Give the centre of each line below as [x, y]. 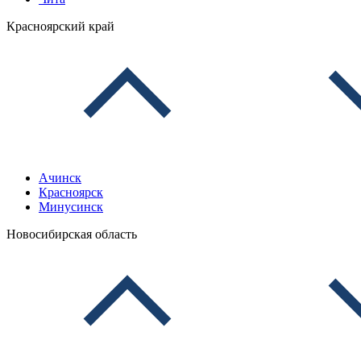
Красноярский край [60, 26]
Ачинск [60, 178]
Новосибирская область [72, 234]
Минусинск [71, 207]
